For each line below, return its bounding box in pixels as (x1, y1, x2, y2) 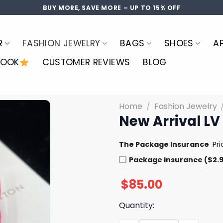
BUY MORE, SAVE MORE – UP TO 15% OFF (42, 3, 181, 12)
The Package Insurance (119, 139, 209, 149)
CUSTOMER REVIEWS (42, 56, 130, 68)
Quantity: (119, 199, 154, 211)
